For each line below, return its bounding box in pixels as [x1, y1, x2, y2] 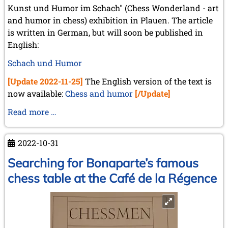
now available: [8, 88, 65, 99]
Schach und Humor [8, 57, 82, 68]
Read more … [8, 106, 56, 117]
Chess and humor [65, 88, 133, 99]
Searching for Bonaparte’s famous [8, 155, 198, 170]
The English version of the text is [83, 75, 212, 87]
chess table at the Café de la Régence [8, 170, 217, 186]
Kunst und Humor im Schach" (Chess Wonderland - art [8, 2, 219, 13]
